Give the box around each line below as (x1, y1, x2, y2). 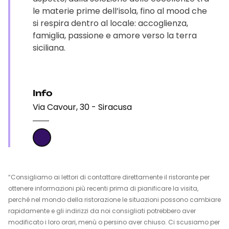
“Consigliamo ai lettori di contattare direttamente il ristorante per (8, 173, 210, 181)
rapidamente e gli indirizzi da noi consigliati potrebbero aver (8, 207, 196, 215)
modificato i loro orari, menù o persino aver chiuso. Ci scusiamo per (8, 218, 220, 226)
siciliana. (33, 42, 65, 54)
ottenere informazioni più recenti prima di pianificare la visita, (8, 184, 198, 193)
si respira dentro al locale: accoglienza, (33, 17, 188, 29)
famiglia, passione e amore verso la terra (33, 30, 197, 41)
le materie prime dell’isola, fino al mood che (33, 5, 207, 17)
